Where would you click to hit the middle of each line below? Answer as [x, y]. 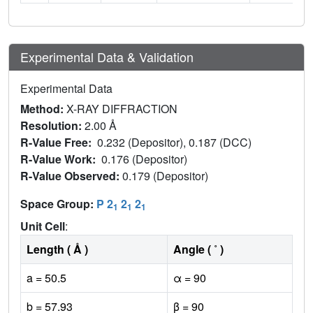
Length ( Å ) [57, 249]
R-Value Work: [61, 159]
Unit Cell [43, 226]
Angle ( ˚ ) [198, 249]
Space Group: [58, 204]
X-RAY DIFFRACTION [122, 109]
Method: [43, 109]
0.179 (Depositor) [167, 176]
